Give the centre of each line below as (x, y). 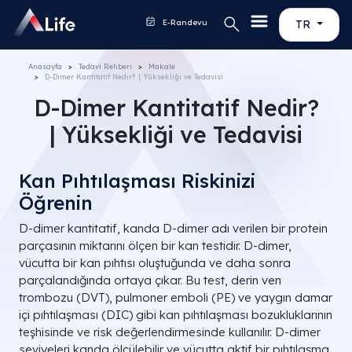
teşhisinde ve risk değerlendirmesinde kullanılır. (147, 332)
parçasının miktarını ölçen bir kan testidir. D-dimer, (155, 246)
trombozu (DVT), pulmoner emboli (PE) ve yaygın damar (176, 297)
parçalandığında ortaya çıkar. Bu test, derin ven (150, 280)
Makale (162, 66)
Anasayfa (45, 66)
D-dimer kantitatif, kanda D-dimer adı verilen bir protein (173, 228)
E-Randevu (184, 22)
